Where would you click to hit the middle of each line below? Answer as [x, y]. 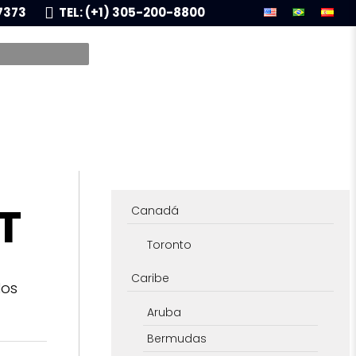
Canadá [155, 210]
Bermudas [176, 338]
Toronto [169, 244]
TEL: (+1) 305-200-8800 [132, 13]
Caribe [150, 278]
